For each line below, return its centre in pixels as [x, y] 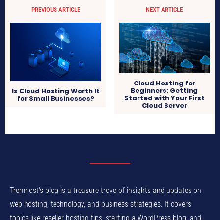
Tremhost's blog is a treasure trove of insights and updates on [106, 191]
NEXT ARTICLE [165, 9]
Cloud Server [164, 106]
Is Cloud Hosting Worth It [55, 91]
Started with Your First [164, 98]
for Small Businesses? [55, 98]
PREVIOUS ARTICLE [55, 9]
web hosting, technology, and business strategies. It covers [100, 204]
